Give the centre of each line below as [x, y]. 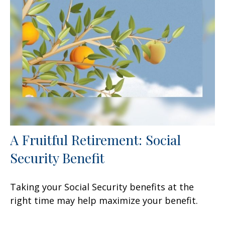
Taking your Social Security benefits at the [102, 187]
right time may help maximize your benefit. [104, 200]
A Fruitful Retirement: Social [95, 139]
